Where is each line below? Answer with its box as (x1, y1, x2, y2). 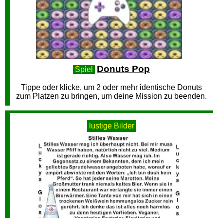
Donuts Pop (97, 64, 150, 74)
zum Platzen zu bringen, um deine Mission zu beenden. (16, 92, 207, 100)
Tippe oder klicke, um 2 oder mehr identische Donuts (21, 83, 202, 91)
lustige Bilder (87, 122, 136, 130)
